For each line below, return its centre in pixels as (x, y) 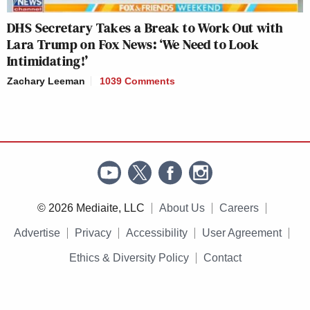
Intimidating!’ (48, 61)
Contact (222, 257)
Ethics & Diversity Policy (129, 257)
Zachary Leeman (46, 81)
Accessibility (157, 232)
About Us (182, 208)
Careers (239, 208)
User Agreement (242, 232)
